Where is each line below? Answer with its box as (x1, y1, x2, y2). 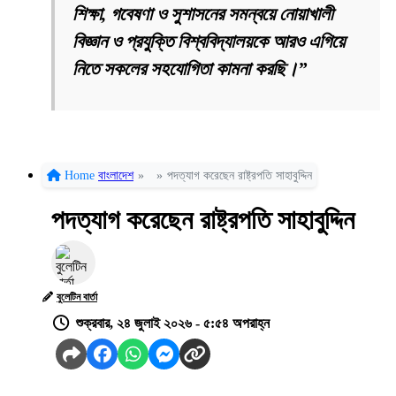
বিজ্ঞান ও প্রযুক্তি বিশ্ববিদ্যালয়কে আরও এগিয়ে (72, 31, 345, 53)
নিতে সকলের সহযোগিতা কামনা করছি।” (72, 58, 308, 80)
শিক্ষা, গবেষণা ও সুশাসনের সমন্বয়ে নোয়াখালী (72, 4, 333, 26)
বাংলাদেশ (98, 169, 133, 183)
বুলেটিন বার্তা (57, 291, 97, 304)
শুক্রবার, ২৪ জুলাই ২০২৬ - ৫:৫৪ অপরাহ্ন (76, 316, 270, 331)
